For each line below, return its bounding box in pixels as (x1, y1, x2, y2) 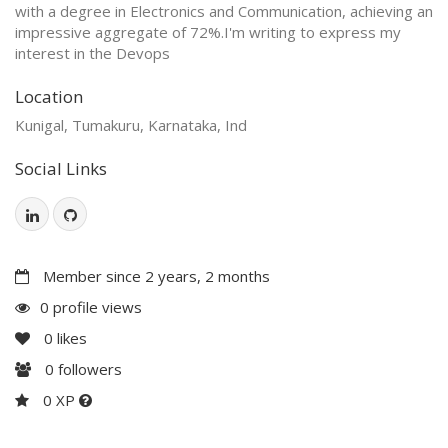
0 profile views (40, 296, 142, 317)
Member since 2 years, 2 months (39, 265, 270, 286)
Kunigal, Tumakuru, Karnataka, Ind (15, 114, 247, 135)
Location (15, 84, 83, 108)
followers (54, 358, 122, 379)
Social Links (15, 156, 107, 180)
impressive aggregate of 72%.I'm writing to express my (15, 21, 401, 42)
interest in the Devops (15, 42, 170, 63)
